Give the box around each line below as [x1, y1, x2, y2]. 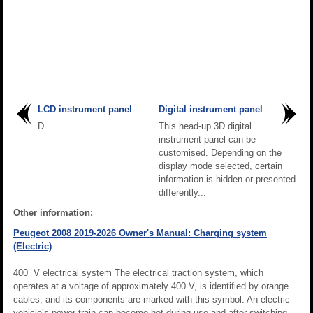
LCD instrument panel [38, 104, 132, 115]
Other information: [13, 208, 93, 219]
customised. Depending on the [159, 147, 282, 159]
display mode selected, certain [159, 161, 282, 172]
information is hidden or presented [159, 174, 296, 185]
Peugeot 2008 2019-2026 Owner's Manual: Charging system [13, 228, 267, 239]
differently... [159, 187, 206, 198]
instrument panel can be [159, 134, 256, 145]
